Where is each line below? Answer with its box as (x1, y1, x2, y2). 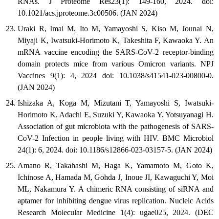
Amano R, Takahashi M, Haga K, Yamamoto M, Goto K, (18, 161, 214, 170)
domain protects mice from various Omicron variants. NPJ (18, 60, 214, 68)
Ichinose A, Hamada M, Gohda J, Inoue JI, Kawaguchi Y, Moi (18, 173, 214, 182)
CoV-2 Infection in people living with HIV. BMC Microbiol (18, 134, 214, 143)
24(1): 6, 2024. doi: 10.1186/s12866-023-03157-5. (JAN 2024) (18, 146, 213, 154)
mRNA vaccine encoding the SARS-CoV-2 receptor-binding (18, 48, 214, 57)
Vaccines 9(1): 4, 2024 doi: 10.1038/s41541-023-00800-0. (18, 71, 214, 80)
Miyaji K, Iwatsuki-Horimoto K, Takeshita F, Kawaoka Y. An (18, 36, 214, 45)
